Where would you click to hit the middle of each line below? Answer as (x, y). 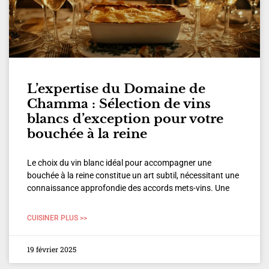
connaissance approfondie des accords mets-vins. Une (128, 188)
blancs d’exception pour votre (125, 119)
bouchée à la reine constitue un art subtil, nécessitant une (133, 176)
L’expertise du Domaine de (116, 89)
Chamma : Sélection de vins (119, 104)
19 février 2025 (52, 249)
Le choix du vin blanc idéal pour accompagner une (119, 163)
